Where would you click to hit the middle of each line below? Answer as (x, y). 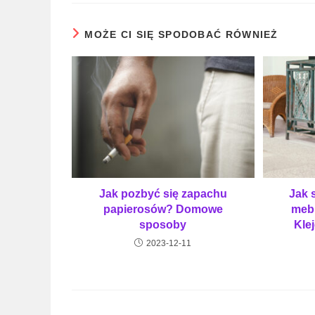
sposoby (163, 225)
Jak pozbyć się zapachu (163, 194)
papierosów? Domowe (163, 210)
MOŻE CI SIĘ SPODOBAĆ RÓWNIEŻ (181, 34)
